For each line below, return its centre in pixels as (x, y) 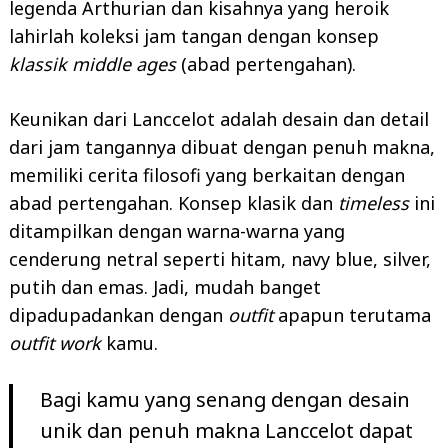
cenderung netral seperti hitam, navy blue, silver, (220, 258)
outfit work (57, 342)
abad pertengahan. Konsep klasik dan (173, 202)
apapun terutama (354, 314)
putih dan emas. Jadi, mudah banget (165, 286)
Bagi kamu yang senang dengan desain (225, 399)
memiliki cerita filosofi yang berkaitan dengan (207, 174)
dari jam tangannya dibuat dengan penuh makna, (222, 146)
